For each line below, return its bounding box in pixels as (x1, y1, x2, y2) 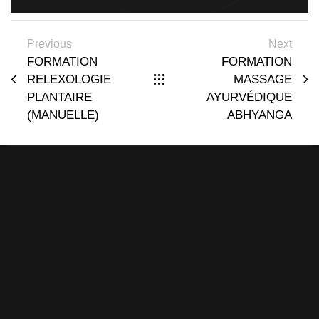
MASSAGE (234, 72, 292, 86)
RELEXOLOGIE (27, 72, 111, 86)
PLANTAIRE (27, 90, 92, 104)
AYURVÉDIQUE (206, 90, 292, 104)
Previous (27, 37, 72, 50)
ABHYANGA (227, 108, 292, 122)
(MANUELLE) (27, 108, 99, 122)
